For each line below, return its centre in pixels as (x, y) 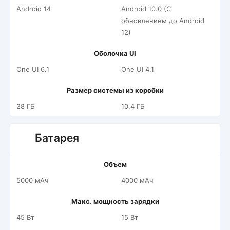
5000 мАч (32, 180)
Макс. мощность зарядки (115, 201)
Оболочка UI (115, 53)
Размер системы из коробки (115, 90)
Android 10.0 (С (146, 9)
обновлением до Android (163, 21)
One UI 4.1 (138, 69)
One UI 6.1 (33, 69)
